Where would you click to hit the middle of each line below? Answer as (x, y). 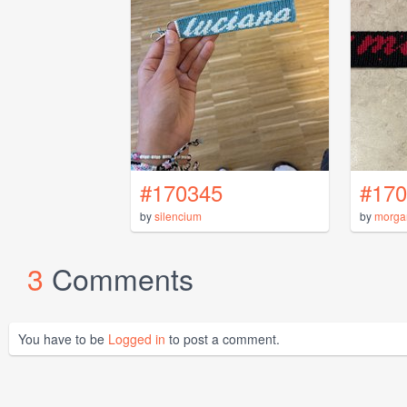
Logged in (137, 338)
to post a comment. (223, 338)
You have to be (63, 338)
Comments (123, 278)
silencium (178, 215)
